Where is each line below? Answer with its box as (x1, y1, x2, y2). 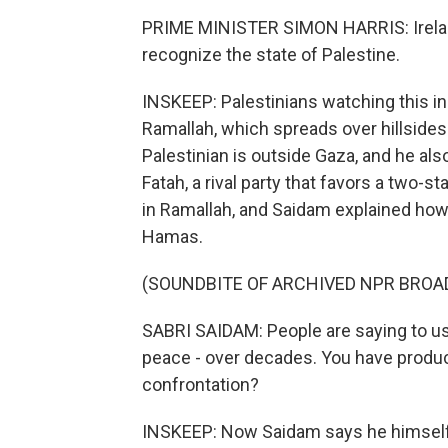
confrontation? (142, 374, 259, 395)
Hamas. (142, 226, 203, 247)
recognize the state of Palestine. (142, 44, 400, 65)
